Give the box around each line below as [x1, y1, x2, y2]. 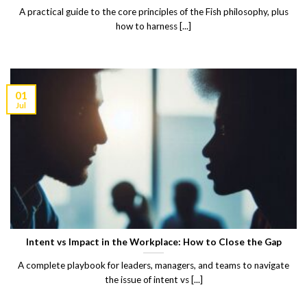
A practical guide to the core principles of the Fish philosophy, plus [19, 6, 288, 18]
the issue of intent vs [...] [104, 274, 203, 286]
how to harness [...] [116, 21, 191, 32]
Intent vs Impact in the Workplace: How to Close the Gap [25, 236, 282, 247]
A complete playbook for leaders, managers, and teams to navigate [18, 260, 289, 271]
